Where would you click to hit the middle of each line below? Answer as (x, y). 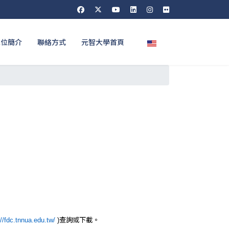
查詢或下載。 (79, 220)
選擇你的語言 (171, 41)
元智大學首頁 (103, 42)
